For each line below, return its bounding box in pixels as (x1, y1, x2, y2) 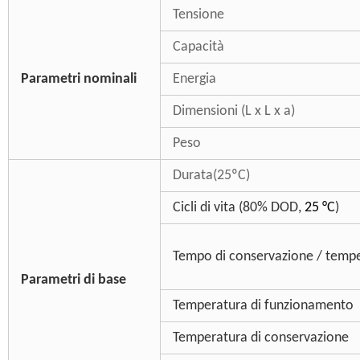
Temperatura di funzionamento (172, 298, 354, 313)
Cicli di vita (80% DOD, (172, 200, 305, 215)
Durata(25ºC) (172, 168, 250, 183)
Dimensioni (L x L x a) (172, 104, 295, 119)
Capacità (172, 39, 224, 55)
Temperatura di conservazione (172, 330, 349, 346)
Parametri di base (20, 272, 126, 288)
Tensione (172, 7, 224, 22)
